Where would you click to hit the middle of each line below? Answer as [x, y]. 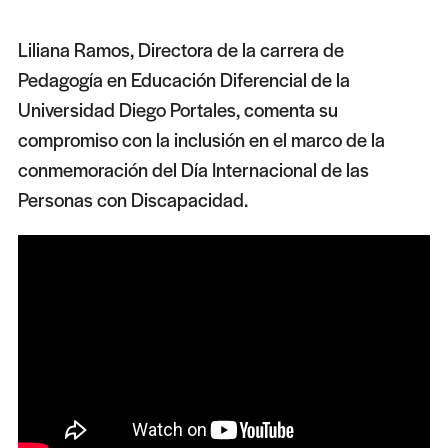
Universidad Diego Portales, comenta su [177, 109]
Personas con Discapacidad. [132, 199]
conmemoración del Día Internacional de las [193, 169]
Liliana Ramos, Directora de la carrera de [180, 49]
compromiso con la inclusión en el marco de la [201, 139]
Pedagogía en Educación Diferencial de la [183, 79]
